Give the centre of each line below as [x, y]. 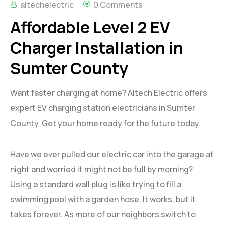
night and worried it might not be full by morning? [101, 169]
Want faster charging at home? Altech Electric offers [109, 93]
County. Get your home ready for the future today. [105, 123]
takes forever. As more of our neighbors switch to [103, 214]
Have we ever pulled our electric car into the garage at [112, 154]
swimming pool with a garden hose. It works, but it [103, 199]
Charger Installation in [97, 47]
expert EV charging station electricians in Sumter [103, 108]
